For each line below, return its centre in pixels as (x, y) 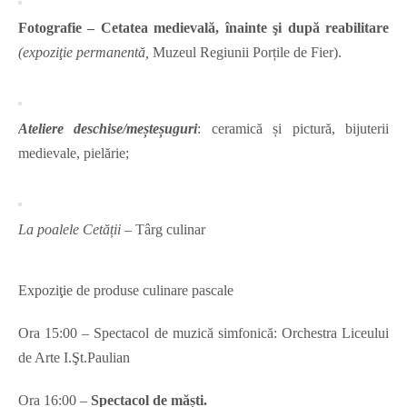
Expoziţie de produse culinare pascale (126, 291)
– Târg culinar (163, 230)
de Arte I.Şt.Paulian (74, 358)
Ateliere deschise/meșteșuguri (108, 129)
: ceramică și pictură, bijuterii (293, 129)
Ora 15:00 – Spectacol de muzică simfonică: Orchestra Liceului (203, 333)
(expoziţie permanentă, (84, 53)
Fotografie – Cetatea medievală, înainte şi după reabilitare (203, 28)
